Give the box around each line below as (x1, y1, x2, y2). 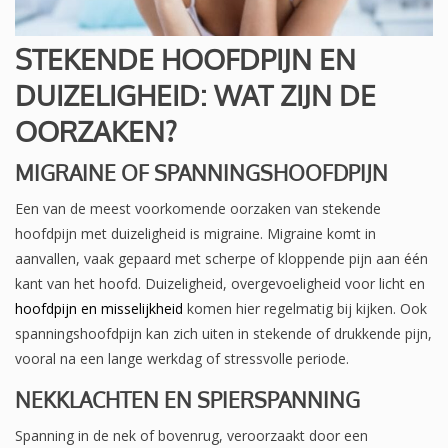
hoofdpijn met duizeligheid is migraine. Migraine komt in (15, 224, 376, 244)
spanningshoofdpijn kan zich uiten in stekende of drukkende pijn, (15, 324, 432, 344)
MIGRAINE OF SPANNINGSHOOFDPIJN (15, 159, 388, 187)
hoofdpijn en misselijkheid (15, 299, 183, 319)
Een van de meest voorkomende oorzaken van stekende (15, 199, 381, 219)
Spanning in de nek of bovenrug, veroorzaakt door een (15, 426, 368, 446)
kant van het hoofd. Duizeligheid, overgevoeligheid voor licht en (15, 274, 425, 294)
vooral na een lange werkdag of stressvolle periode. (15, 349, 349, 369)
